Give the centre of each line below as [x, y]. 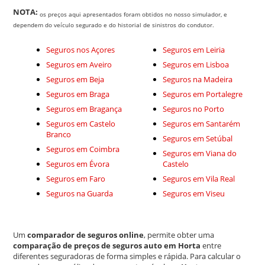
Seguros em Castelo [81, 124]
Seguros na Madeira [198, 80]
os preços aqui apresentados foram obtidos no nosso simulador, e [134, 14]
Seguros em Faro [76, 179]
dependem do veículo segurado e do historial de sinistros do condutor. [114, 25]
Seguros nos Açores [81, 50]
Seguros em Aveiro [79, 65]
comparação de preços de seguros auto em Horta [108, 246]
